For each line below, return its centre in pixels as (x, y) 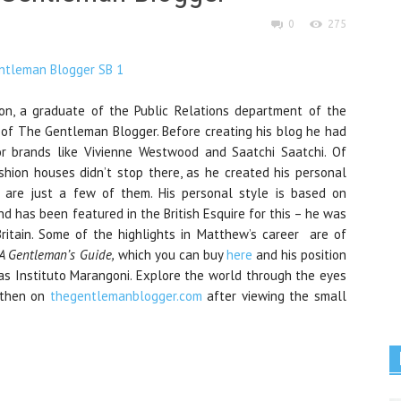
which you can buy (170, 255)
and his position (299, 255)
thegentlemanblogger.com (126, 296)
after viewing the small (274, 296)
